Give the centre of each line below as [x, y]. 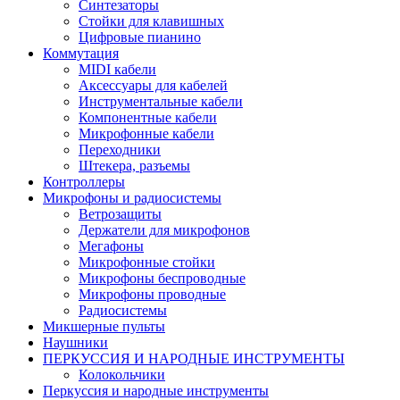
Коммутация [81, 53]
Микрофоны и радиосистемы [132, 198]
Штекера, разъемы [134, 166]
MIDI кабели [117, 69]
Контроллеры [84, 182]
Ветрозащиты [120, 214]
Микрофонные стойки [147, 262]
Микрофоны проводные [152, 294]
